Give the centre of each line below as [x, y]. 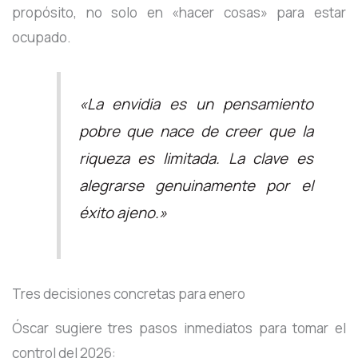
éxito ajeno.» [123, 212]
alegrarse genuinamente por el [196, 185]
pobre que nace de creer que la [196, 131]
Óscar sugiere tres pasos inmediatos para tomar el [179, 328]
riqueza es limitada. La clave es [196, 158]
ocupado [40, 38]
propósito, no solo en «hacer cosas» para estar [179, 13]
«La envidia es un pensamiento [196, 103]
